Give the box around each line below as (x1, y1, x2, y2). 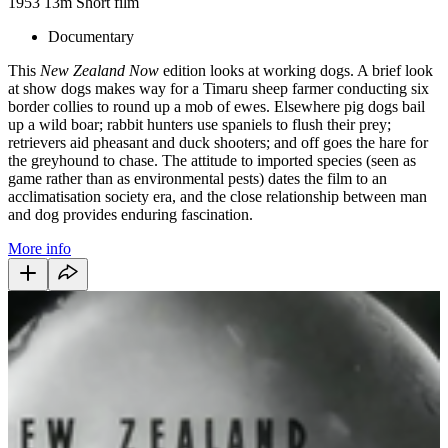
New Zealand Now (40, 61, 159, 79)
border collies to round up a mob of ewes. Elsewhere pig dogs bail (8, 97, 425, 115)
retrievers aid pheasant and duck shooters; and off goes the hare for (8, 133, 428, 151)
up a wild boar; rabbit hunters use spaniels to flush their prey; (8, 115, 391, 133)
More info (8, 239, 71, 257)
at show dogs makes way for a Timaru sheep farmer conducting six (8, 79, 429, 97)
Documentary (48, 27, 134, 45)
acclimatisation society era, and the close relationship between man (8, 187, 427, 205)
